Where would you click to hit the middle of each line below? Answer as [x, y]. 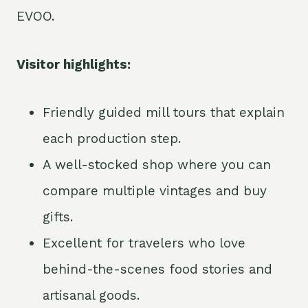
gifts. [58, 217]
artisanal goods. [91, 296]
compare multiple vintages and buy [155, 191]
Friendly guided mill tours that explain [164, 113]
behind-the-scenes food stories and [157, 269]
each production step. [112, 139]
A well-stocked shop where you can [157, 165]
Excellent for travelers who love [144, 243]
